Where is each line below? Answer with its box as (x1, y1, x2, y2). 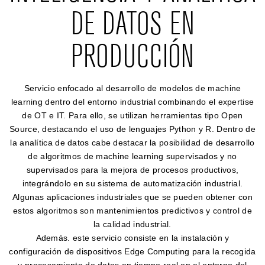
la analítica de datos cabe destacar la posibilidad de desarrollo (10, 138, 255, 147)
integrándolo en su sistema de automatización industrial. (22, 179, 243, 188)
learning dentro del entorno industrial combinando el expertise (11, 97, 254, 106)
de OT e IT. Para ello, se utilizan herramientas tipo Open (22, 111, 243, 120)
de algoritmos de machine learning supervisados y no (28, 151, 237, 161)
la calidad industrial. (93, 219, 172, 229)
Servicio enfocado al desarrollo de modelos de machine (24, 83, 241, 93)
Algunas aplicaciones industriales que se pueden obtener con (12, 192, 253, 202)
